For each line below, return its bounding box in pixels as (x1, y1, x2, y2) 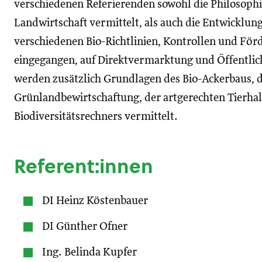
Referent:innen (14, 153, 153, 180)
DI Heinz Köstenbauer (42, 195, 148, 206)
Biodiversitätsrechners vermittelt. (14, 111, 178, 122)
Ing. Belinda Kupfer (42, 247, 137, 258)
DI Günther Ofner (42, 221, 127, 232)
